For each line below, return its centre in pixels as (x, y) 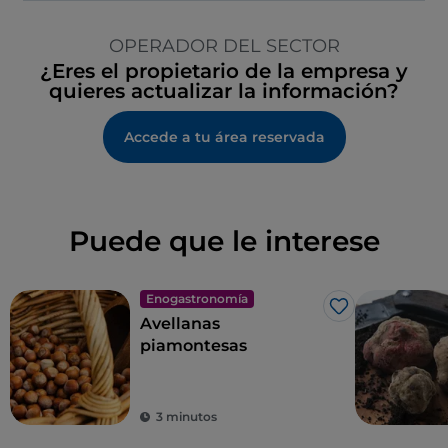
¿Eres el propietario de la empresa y (224, 71)
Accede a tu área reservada (224, 137)
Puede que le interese (224, 241)
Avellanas (180, 324)
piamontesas (193, 346)
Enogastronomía (197, 299)
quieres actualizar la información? (224, 91)
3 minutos (186, 417)
